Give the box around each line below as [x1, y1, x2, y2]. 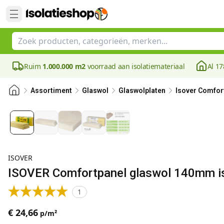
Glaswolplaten [118, 86, 165, 94]
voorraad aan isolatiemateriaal [85, 61, 185, 71]
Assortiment [30, 86, 72, 94]
